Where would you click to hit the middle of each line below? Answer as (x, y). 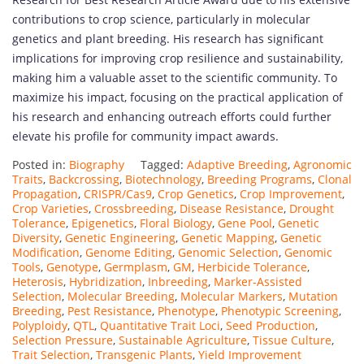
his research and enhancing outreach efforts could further (172, 117)
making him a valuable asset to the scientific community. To (175, 78)
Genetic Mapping (228, 238)
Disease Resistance (232, 209)
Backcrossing (84, 180)
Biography (97, 165)
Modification (46, 253)
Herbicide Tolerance (252, 267)
